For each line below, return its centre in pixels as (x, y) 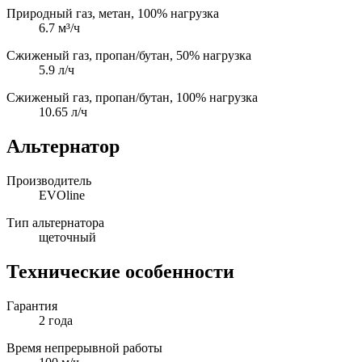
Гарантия (32, 305)
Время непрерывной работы (84, 347)
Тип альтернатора (55, 222)
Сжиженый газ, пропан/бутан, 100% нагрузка (132, 97)
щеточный (67, 237)
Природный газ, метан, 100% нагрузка (113, 13)
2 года (56, 320)
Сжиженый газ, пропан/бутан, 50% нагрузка (129, 55)
